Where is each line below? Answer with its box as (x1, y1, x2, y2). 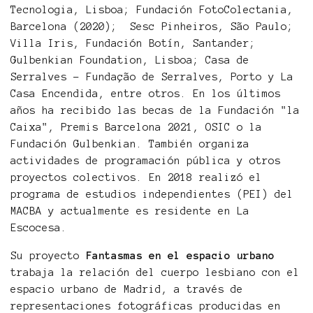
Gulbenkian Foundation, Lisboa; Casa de (10, 54, 249, 66)
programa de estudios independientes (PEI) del (10, 189, 293, 201)
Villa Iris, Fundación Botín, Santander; (10, 38, 256, 50)
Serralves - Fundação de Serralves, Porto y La (10, 71, 293, 83)
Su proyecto (10, 250, 86, 262)
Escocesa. (10, 222, 67, 234)
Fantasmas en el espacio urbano (86, 250, 275, 262)
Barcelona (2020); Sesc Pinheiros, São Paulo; (10, 21, 293, 33)
